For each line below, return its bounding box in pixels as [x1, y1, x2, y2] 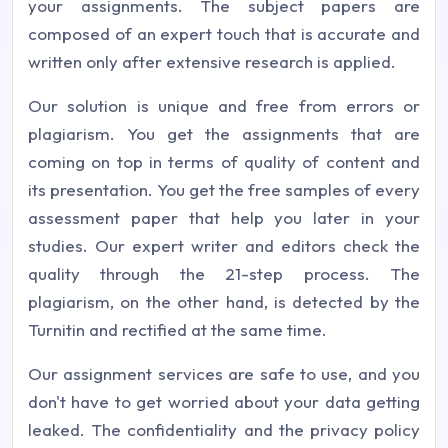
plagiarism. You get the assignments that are [28, 123, 420, 144]
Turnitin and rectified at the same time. [28, 319, 327, 340]
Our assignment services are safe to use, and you [28, 363, 420, 384]
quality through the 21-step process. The [28, 263, 420, 284]
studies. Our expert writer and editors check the [28, 235, 420, 256]
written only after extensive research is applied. [28, 51, 396, 72]
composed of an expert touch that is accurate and [28, 23, 420, 44]
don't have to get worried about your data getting [28, 391, 420, 412]
